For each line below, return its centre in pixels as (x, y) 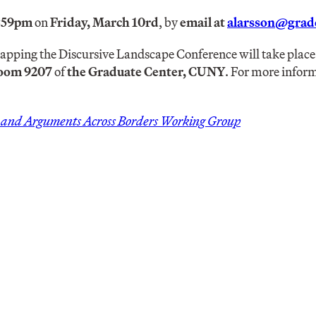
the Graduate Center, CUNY (146, 71)
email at (203, 22)
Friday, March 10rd (103, 22)
